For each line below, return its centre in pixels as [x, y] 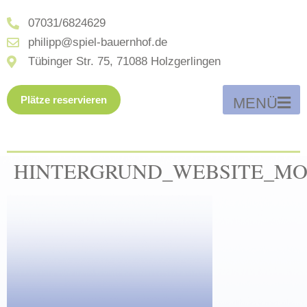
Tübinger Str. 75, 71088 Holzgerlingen [124, 61]
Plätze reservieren [64, 100]
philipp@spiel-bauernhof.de [97, 42]
